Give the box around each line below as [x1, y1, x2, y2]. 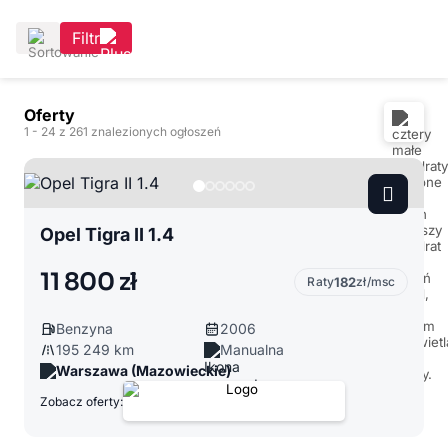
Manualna [220, 341, 284, 358]
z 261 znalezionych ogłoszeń [59, 124, 221, 139]
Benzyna [56, 320, 113, 337]
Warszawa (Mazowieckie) [56, 362, 231, 379]
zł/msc [356, 274, 395, 289]
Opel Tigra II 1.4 [40, 224, 174, 245]
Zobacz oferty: [40, 393, 123, 409]
